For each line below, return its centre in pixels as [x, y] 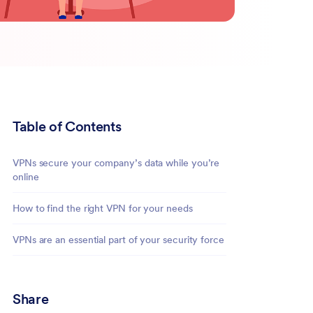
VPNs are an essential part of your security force [118, 239]
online [26, 176]
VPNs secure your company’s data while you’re [116, 162]
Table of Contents [67, 126]
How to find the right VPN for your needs [103, 208]
